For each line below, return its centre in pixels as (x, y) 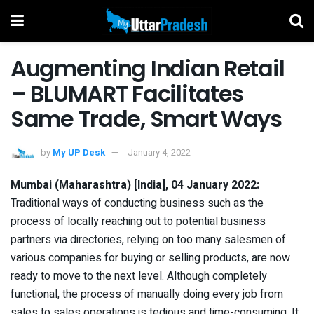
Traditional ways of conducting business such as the (137, 203)
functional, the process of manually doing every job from (147, 294)
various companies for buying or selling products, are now (150, 258)
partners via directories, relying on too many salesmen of (148, 239)
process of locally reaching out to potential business (138, 221)
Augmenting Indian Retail (148, 68)
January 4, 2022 (159, 152)
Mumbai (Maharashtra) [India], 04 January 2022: (135, 185)
